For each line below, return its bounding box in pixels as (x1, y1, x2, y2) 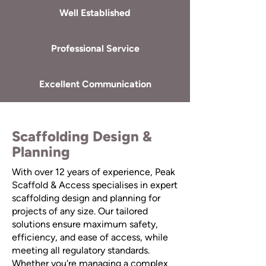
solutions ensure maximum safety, (12, 218, 158, 230)
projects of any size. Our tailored (12, 205, 148, 217)
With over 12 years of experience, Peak (12, 166, 175, 178)
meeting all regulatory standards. (12, 245, 150, 256)
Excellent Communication (39, 78, 151, 90)
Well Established (59, 7, 131, 18)
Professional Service (50, 43, 140, 54)
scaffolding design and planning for (12, 192, 160, 204)
